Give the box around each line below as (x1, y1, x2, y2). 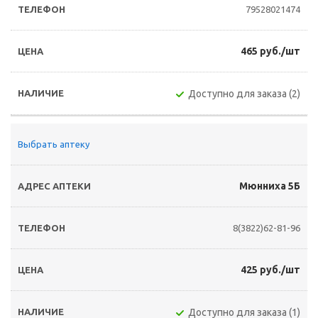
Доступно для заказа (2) (188, 88, 300, 99)
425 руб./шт (241, 264, 300, 275)
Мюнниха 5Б (239, 180, 300, 192)
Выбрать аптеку (18, 139, 89, 149)
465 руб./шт (241, 45, 300, 57)
